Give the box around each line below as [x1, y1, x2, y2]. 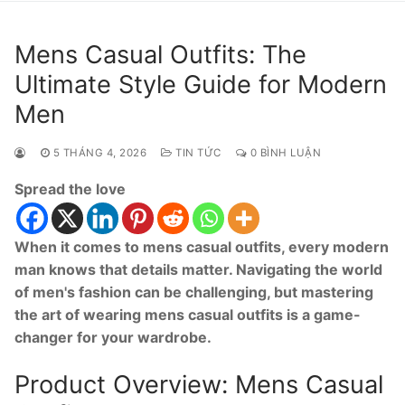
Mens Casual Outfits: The [14, 39, 306, 70]
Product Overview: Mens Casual [14, 369, 383, 400]
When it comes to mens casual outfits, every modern [14, 237, 389, 256]
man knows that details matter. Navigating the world [14, 259, 382, 278]
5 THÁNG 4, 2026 [52, 146, 146, 159]
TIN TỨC [172, 146, 221, 159]
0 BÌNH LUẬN [247, 146, 321, 159]
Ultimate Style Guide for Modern [14, 69, 387, 99]
